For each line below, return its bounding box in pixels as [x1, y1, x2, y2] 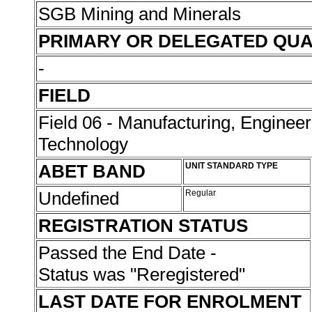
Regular [185, 188, 218, 198]
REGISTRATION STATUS [38, 215, 248, 236]
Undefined [38, 188, 124, 209]
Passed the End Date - [38, 242, 217, 263]
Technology [38, 134, 128, 155]
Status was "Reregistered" [38, 264, 250, 285]
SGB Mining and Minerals [38, 3, 246, 24]
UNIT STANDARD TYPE [185, 161, 278, 171]
